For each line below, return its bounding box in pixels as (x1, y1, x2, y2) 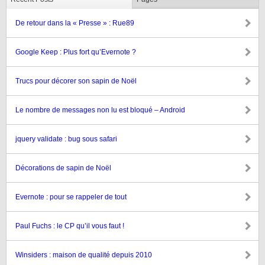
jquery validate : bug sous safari (15, 135, 117, 143)
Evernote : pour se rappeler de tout (15, 193, 127, 201)
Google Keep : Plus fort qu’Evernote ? (15, 48, 136, 56)
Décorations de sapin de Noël (15, 164, 111, 172)
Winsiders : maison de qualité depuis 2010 (15, 251, 152, 259)
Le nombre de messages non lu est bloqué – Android (15, 106, 185, 114)
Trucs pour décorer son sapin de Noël (15, 77, 137, 85)
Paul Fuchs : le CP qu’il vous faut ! (15, 222, 124, 230)
